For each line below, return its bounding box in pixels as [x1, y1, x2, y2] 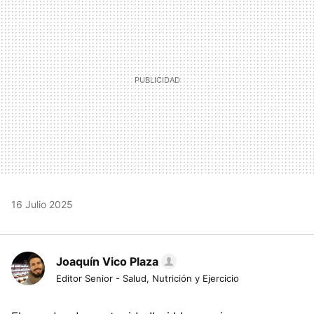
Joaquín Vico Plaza [56, 254, 158, 269]
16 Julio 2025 [11, 198, 73, 211]
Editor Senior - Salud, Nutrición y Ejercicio [56, 273, 239, 285]
